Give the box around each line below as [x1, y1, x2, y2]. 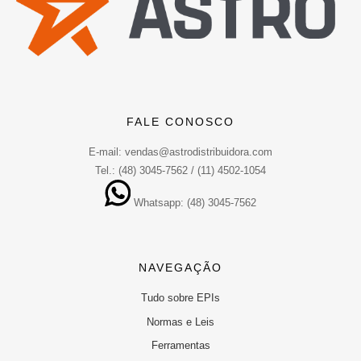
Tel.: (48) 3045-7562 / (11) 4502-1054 [95, 164, 266, 176]
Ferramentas [151, 339, 210, 352]
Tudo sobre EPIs [141, 292, 220, 305]
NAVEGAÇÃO [139, 261, 222, 275]
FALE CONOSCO [127, 114, 234, 128]
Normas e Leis [147, 315, 214, 328]
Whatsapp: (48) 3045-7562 [131, 196, 257, 209]
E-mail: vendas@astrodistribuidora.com [89, 145, 272, 158]
